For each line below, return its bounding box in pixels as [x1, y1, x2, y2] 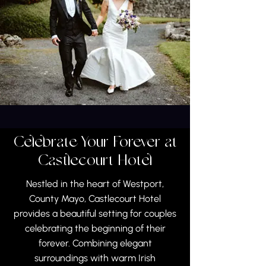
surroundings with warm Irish [34, 252, 156, 264]
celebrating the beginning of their [24, 223, 166, 234]
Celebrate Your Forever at [13, 134, 177, 151]
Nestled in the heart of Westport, [26, 178, 164, 189]
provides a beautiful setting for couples [14, 208, 176, 219]
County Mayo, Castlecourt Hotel [29, 193, 161, 204]
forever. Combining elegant [38, 237, 152, 249]
